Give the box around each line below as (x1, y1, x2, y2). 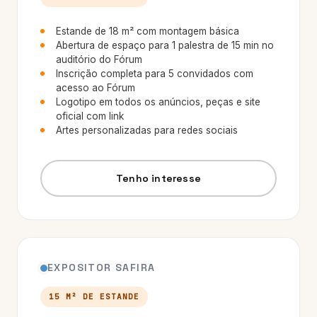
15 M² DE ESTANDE (49, 292, 139, 301)
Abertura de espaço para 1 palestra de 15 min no (56, 40, 274, 51)
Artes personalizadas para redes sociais (56, 125, 238, 136)
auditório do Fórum (56, 54, 142, 65)
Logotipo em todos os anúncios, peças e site (56, 96, 260, 108)
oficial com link (56, 110, 124, 122)
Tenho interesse (116, 171, 201, 185)
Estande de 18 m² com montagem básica (56, 25, 239, 37)
